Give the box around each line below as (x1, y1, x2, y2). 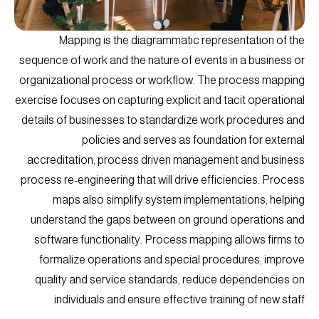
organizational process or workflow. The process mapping (19, 73, 305, 86)
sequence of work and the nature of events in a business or (19, 53, 305, 66)
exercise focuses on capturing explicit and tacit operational (15, 93, 305, 106)
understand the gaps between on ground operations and (31, 213, 305, 226)
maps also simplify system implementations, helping (53, 193, 305, 206)
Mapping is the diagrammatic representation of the (58, 33, 305, 46)
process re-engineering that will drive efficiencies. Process (21, 173, 305, 186)
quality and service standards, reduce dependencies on (35, 273, 305, 286)
